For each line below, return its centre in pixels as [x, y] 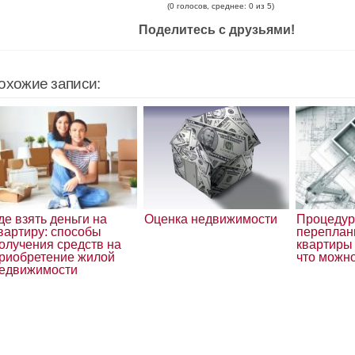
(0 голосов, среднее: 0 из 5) [220, 6]
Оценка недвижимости [210, 219]
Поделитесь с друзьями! [216, 30]
